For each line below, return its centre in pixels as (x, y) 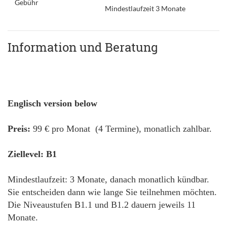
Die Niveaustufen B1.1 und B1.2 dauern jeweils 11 (102, 205)
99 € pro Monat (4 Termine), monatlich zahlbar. (121, 129)
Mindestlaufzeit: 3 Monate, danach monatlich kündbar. (108, 179)
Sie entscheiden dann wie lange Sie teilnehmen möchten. (112, 192)
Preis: (19, 129)
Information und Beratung (83, 47)
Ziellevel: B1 (32, 154)
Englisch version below (52, 103)
